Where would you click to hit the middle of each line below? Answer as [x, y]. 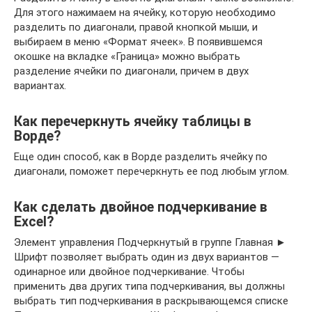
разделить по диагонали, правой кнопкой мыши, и [136, 28]
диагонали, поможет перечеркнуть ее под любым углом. [151, 172]
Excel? [34, 221]
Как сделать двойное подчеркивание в [141, 207]
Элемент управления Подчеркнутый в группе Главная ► [150, 243]
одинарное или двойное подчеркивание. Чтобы [129, 272]
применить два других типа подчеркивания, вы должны [149, 287]
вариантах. [40, 86]
